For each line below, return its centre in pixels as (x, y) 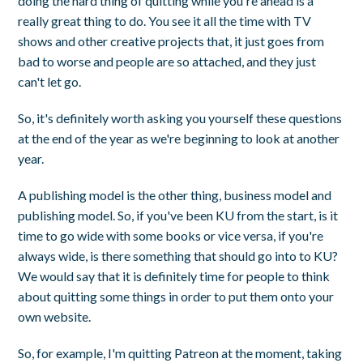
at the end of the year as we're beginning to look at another (179, 138)
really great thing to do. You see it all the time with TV (165, 20)
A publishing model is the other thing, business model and (175, 194)
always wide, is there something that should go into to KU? (178, 255)
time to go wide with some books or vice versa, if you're (171, 235)
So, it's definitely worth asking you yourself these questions (180, 117)
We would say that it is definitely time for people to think (174, 275)
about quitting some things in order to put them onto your (176, 296)
